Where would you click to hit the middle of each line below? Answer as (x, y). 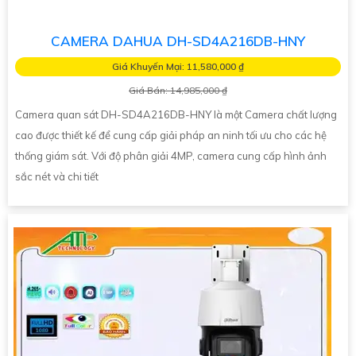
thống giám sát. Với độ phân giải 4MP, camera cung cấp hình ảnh (171, 155)
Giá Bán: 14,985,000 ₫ (178, 90)
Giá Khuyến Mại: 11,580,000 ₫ (178, 66)
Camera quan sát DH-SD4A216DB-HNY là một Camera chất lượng (176, 114)
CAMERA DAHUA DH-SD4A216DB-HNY (178, 41)
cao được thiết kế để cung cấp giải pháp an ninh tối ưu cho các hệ (171, 135)
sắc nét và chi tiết (57, 176)
